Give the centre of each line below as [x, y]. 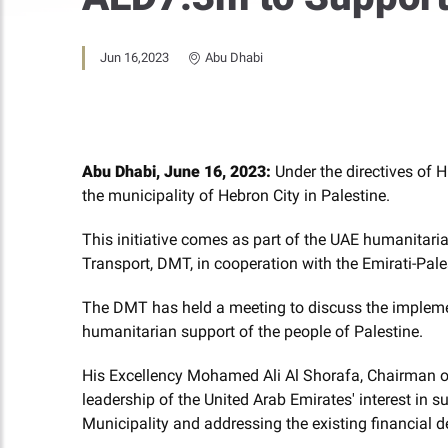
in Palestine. [345, 195]
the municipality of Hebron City [191, 195]
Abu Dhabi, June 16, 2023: [176, 171]
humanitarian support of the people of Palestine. [252, 331]
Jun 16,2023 [134, 57]
